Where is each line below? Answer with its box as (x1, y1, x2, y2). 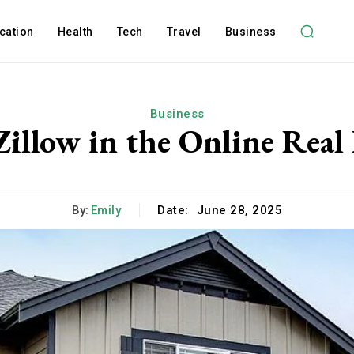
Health (57, 25, 93, 38)
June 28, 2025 (196, 203, 283, 218)
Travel (166, 25, 201, 38)
